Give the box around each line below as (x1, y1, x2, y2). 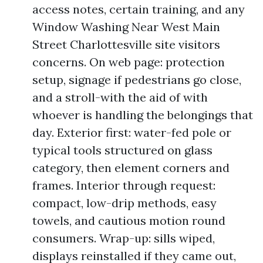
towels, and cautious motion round (32, 213, 225, 228)
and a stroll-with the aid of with (32, 90, 208, 104)
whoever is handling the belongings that (32, 107, 253, 122)
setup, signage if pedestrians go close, (32, 72, 241, 87)
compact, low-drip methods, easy (32, 195, 217, 210)
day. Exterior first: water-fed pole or (32, 125, 231, 140)
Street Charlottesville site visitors (32, 37, 220, 52)
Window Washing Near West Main (32, 19, 220, 34)
